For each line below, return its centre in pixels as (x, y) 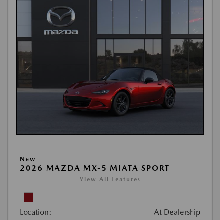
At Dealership (177, 212)
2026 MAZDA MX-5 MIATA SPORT (95, 168)
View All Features (110, 179)
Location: (36, 212)
